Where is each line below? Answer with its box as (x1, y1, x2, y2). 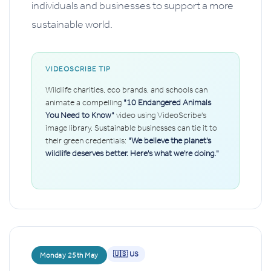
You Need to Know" (45, 110, 114, 121)
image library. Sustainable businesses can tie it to (45, 123, 217, 134)
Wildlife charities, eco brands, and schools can (45, 85, 207, 96)
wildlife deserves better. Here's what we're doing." (45, 148, 219, 159)
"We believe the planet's (128, 135, 211, 146)
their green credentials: (45, 135, 128, 146)
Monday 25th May (40, 250, 99, 261)
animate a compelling (45, 97, 123, 108)
